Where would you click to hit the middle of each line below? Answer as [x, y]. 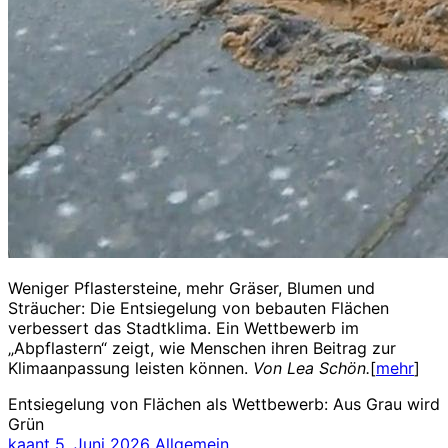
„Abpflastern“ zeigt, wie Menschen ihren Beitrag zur [202, 347]
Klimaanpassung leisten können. [130, 367]
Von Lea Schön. [311, 367]
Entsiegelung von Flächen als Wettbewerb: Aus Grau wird [224, 403]
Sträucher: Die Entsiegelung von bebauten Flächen [198, 307]
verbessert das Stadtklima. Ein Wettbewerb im [183, 327]
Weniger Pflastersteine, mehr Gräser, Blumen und [191, 287]
